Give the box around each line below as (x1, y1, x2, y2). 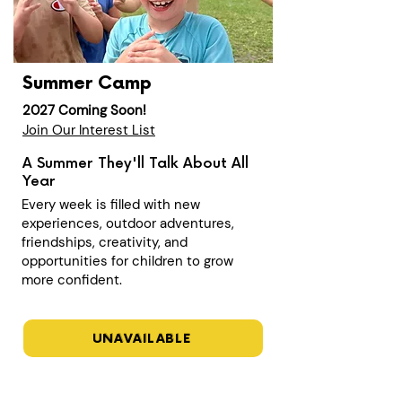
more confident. (22, 271, 122, 289)
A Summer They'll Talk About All (22, 155, 249, 172)
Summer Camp (22, 73, 152, 94)
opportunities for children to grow (22, 252, 233, 270)
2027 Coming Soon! (22, 101, 146, 119)
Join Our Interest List (22, 121, 155, 139)
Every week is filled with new (22, 196, 200, 214)
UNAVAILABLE (92, 330, 191, 346)
